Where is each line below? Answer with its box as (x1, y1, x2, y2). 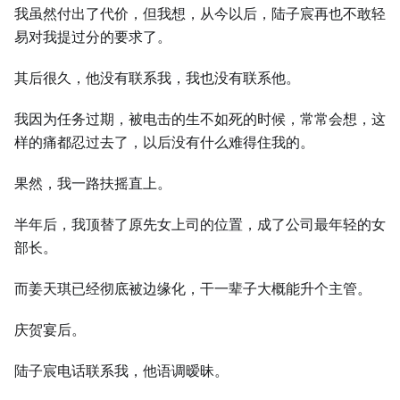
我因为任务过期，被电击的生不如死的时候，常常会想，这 (14, 111, 386, 128)
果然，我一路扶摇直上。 (14, 175, 171, 192)
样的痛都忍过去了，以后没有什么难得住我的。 (14, 134, 314, 151)
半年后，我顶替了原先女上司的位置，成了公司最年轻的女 (14, 216, 386, 233)
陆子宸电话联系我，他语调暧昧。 (14, 362, 229, 379)
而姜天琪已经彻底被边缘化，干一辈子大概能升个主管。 (14, 280, 371, 297)
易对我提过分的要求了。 (14, 29, 171, 46)
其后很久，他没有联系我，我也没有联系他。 (14, 70, 300, 87)
